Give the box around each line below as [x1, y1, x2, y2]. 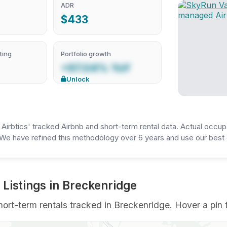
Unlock [66, 75, 90, 83]
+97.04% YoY [61, 62, 131, 74]
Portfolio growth [61, 50, 111, 58]
